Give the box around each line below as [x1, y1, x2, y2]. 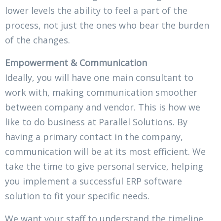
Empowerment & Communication [5, 56, 147, 69]
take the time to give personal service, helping [5, 160, 203, 172]
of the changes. [5, 34, 70, 46]
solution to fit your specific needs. [5, 189, 149, 202]
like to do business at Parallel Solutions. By [5, 115, 187, 128]
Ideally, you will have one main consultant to [5, 71, 193, 83]
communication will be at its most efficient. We [5, 145, 206, 157]
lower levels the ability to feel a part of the [5, 4, 187, 16]
